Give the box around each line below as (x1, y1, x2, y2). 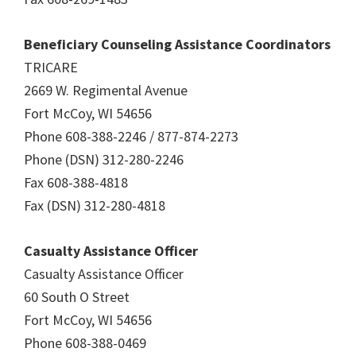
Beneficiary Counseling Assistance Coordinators (24, 35, 331, 53)
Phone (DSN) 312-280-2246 (24, 150, 184, 168)
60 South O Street (24, 288, 130, 306)
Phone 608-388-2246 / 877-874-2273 (24, 127, 238, 145)
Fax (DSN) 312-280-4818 (24, 196, 165, 215)
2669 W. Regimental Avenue (24, 81, 188, 99)
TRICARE (24, 58, 78, 76)
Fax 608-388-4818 (24, 173, 128, 192)
